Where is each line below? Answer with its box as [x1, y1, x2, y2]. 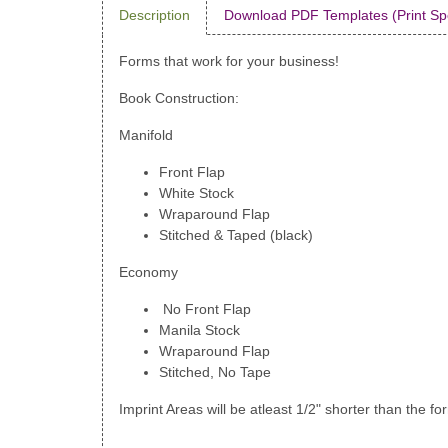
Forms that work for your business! [119, 53, 339, 70]
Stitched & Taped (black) [159, 227, 313, 244]
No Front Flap [159, 301, 251, 318]
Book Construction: [119, 90, 239, 107]
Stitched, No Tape [159, 364, 271, 381]
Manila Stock [159, 322, 240, 339]
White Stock [159, 185, 234, 202]
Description [119, 7, 190, 24]
